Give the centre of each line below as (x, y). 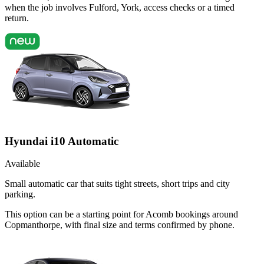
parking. (20, 194)
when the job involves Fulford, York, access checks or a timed (120, 7)
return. (17, 18)
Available (22, 164)
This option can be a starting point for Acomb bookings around (121, 214)
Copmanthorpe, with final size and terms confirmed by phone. (120, 225)
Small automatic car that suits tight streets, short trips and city (117, 184)
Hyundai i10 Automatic (62, 141)
